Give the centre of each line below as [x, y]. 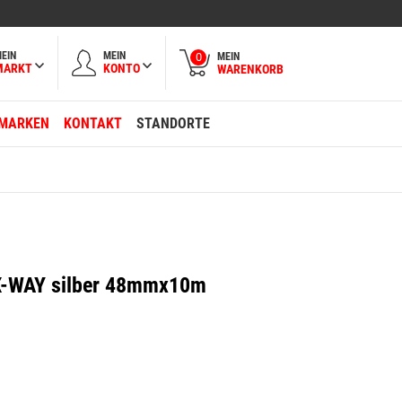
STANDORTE [173, 123]
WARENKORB [250, 69]
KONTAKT [93, 123]
